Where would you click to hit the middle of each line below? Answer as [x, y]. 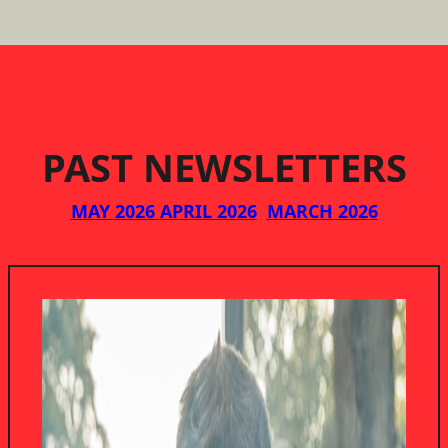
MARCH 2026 [322, 211]
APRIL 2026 [208, 211]
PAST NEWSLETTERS [224, 167]
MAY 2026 [115, 211]
